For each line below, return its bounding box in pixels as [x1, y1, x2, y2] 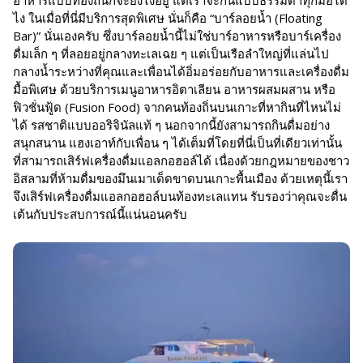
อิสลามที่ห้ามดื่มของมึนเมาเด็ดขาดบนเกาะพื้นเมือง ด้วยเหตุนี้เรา [13, 169, 348, 186]
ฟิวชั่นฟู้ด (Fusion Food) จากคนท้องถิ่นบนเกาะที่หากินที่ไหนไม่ [13, 98, 341, 115]
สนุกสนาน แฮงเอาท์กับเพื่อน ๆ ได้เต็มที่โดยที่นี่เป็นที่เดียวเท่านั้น [13, 134, 342, 151]
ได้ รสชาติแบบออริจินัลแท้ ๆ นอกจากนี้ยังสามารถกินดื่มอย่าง [13, 116, 330, 133]
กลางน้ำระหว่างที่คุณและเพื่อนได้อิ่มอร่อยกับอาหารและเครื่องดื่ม [13, 62, 349, 79]
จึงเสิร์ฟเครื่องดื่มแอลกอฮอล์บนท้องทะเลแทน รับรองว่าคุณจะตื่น [13, 187, 347, 204]
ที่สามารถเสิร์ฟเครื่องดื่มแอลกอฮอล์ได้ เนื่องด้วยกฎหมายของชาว [13, 152, 349, 169]
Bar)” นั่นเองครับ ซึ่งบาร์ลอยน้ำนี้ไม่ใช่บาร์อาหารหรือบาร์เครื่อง [13, 27, 341, 44]
